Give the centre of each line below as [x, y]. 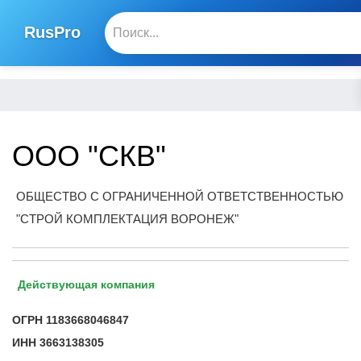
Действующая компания [86, 284]
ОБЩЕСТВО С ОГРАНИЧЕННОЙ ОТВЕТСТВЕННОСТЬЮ [180, 196]
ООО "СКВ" [89, 156]
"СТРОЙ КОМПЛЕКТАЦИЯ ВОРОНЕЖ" [127, 218]
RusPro [52, 32]
